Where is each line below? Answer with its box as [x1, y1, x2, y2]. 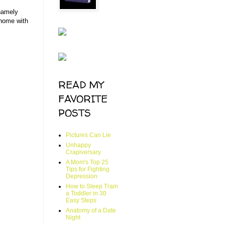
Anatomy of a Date [66, 207, 116, 214]
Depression [66, 173, 97, 180]
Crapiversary [66, 149, 101, 156]
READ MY [58, 78, 103, 91]
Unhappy [66, 142, 91, 149]
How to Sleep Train [66, 183, 118, 190]
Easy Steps [66, 197, 96, 204]
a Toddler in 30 [66, 190, 106, 197]
